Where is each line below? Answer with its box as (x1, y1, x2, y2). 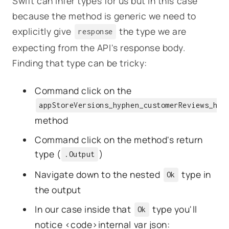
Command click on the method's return (35, 133, 203, 146)
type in (179, 168, 211, 180)
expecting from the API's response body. (12, 41, 186, 54)
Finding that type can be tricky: (12, 56, 147, 69)
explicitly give (12, 25, 74, 37)
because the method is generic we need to (12, 9, 196, 22)
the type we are (117, 25, 187, 37)
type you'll (150, 202, 197, 215)
